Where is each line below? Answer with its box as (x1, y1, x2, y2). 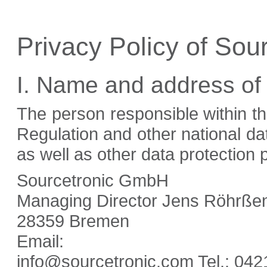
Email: (17, 231, 64, 252)
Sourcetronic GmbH (17, 170, 169, 191)
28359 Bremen (17, 211, 129, 231)
